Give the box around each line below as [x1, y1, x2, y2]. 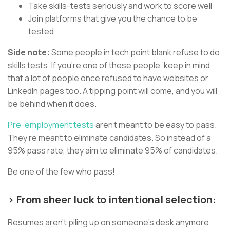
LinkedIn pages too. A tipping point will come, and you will [8, 85, 217, 97]
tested [28, 25, 55, 37]
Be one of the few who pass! [8, 165, 115, 177]
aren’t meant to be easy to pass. [94, 119, 217, 130]
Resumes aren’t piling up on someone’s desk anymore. [8, 216, 211, 228]
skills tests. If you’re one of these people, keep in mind [8, 59, 210, 71]
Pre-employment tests [8, 119, 94, 130]
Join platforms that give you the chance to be [28, 12, 197, 24]
